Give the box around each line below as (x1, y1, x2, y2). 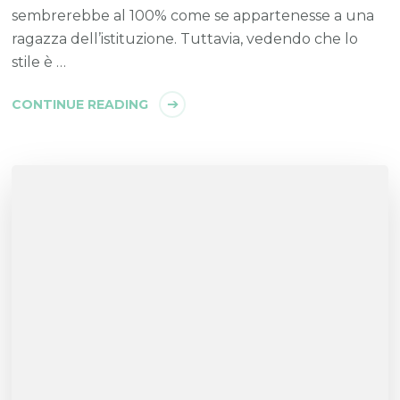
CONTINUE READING (12, 96, 149, 112)
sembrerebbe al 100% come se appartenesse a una (12, 6, 375, 24)
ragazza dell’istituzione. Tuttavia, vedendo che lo (12, 29, 359, 47)
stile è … (12, 53, 67, 71)
